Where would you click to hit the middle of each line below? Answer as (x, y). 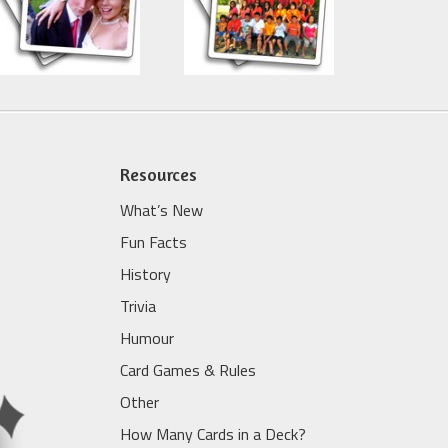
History (145, 273)
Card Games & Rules (187, 369)
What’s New (161, 209)
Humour (146, 337)
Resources (158, 173)
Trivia (137, 305)
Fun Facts (153, 241)
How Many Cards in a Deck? (212, 433)
